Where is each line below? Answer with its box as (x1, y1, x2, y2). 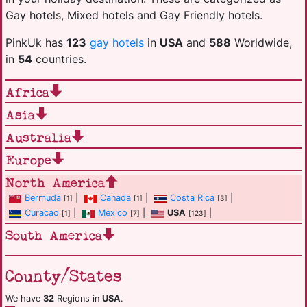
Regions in (54, 293, 102, 304)
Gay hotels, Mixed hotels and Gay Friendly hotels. (5, 8, 262, 22)
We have (5, 293, 43, 304)
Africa (5, 84, 49, 101)
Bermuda (25, 193, 61, 204)
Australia (5, 130, 71, 147)
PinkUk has (5, 36, 66, 49)
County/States (5, 266, 121, 288)
